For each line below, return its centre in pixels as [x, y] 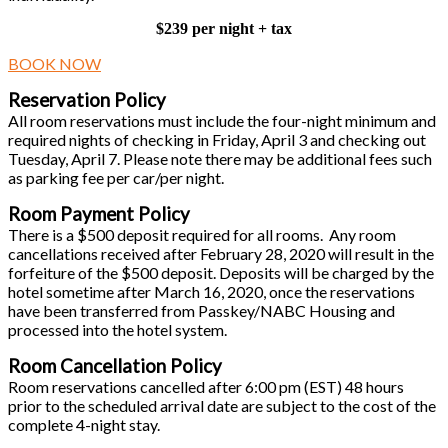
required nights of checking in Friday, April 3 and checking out [217, 140]
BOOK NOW [54, 64]
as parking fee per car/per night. [116, 178]
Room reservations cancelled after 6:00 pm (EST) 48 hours [206, 387]
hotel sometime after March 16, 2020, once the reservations [211, 292]
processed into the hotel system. [117, 330]
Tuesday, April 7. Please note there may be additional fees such [220, 159]
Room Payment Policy [99, 214]
